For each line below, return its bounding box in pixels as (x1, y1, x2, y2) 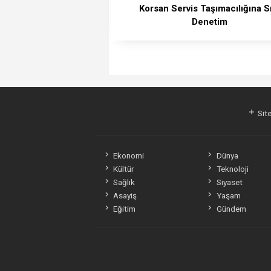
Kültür (113, 163, 134, 174)
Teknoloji (216, 163, 249, 174)
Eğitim (113, 203, 135, 214)
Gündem (216, 203, 246, 214)
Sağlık (113, 177, 135, 187)
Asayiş (113, 190, 137, 200)
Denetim (191, 16, 227, 27)
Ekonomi (113, 150, 144, 160)
